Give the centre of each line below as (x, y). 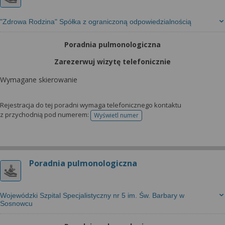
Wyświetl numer (116, 115)
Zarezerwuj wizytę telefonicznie (113, 62)
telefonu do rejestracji (147, 119)
